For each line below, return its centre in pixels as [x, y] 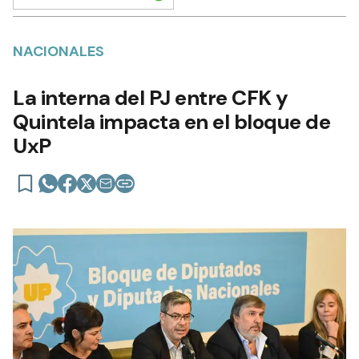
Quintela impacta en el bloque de [171, 122]
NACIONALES [58, 52]
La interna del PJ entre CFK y [151, 98]
